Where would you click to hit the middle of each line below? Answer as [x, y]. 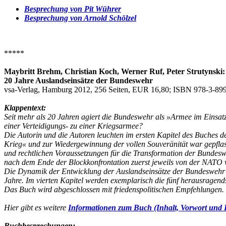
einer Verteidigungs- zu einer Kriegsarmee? [73, 126]
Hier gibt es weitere [36, 207]
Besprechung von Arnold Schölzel [80, 18]
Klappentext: [25, 107]
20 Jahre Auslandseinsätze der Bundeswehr [78, 80]
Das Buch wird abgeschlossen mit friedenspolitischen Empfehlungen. [114, 189]
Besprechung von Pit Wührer [73, 9]
